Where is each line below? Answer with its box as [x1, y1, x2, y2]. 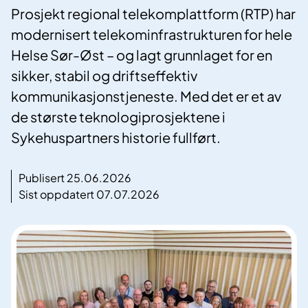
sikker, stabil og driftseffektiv [11, 67, 197, 85]
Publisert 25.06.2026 [19, 170, 131, 186]
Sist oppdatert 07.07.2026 [19, 187, 159, 202]
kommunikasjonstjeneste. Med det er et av [11, 87, 281, 105]
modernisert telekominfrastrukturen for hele [11, 25, 292, 43]
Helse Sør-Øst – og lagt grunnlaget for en [11, 46, 272, 64]
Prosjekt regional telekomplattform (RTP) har [11, 5, 296, 23]
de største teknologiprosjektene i [11, 108, 225, 126]
